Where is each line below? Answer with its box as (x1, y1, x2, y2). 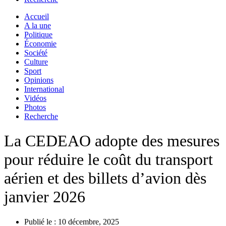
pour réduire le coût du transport (4, 150, 213, 169)
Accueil (24, 12, 49, 21)
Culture (24, 58, 48, 66)
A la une (24, 21, 51, 30)
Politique (24, 30, 52, 39)
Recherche (24, 112, 58, 121)
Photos (24, 103, 46, 111)
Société (24, 48, 47, 57)
